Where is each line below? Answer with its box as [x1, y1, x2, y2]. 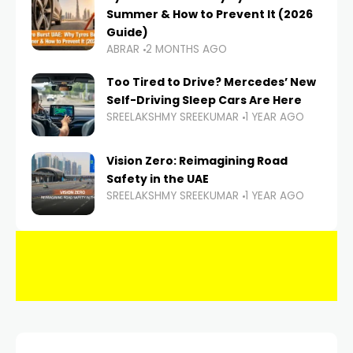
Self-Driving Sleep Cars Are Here [106, 92, 302, 109]
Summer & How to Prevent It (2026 [106, 6, 313, 23]
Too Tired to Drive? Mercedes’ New [106, 74, 316, 91]
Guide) [106, 24, 148, 41]
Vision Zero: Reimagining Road [106, 153, 288, 169]
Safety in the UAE [106, 171, 209, 188]
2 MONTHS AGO [146, 42, 227, 58]
